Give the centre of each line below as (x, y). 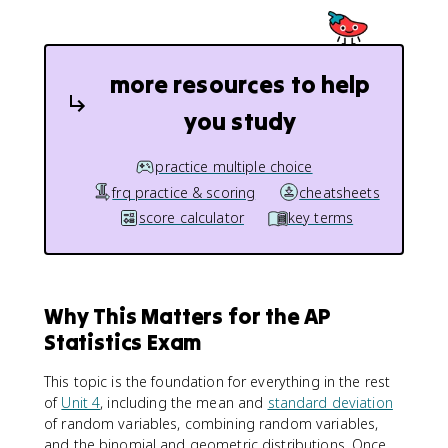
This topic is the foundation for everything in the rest (217, 381)
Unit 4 (81, 402)
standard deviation (330, 402)
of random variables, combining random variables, (211, 423)
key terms (320, 217)
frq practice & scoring (184, 192)
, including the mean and (184, 402)
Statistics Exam (123, 341)
